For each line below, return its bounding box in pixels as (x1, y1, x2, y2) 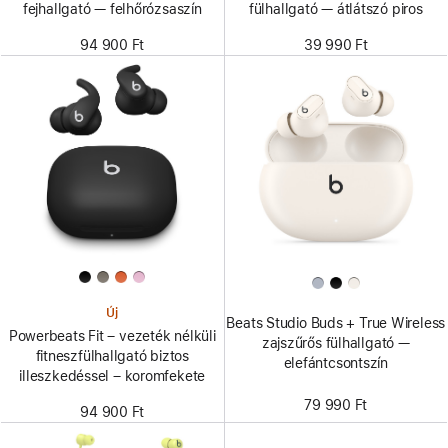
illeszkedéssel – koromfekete (19, 367, 206, 384)
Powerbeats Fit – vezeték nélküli (8, 327, 216, 344)
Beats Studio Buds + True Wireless (226, 315, 446, 332)
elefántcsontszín (283, 355, 388, 372)
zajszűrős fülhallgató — (261, 335, 410, 352)
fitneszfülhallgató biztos (35, 347, 189, 364)
